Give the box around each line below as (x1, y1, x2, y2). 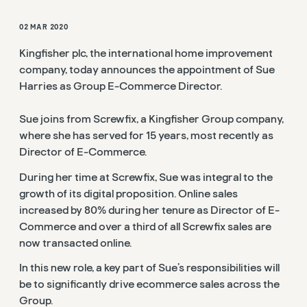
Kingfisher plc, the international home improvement (19, 47, 273, 61)
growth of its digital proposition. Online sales (19, 186, 238, 201)
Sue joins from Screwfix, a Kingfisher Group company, (19, 112, 284, 127)
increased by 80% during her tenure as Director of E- (19, 203, 280, 217)
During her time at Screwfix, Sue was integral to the (19, 170, 273, 184)
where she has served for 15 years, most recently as (19, 129, 273, 143)
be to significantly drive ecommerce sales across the (19, 277, 280, 291)
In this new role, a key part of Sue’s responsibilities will (19, 260, 280, 275)
